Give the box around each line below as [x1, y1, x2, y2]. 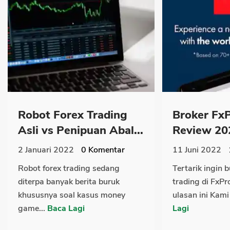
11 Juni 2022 [172, 144, 221, 156]
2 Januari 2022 [18, 144, 74, 156]
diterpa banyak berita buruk [18, 176, 120, 188]
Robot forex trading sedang [18, 163, 120, 175]
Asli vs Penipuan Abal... [18, 123, 143, 139]
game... [18, 203, 47, 215]
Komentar [86, 144, 125, 156]
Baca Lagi [47, 203, 85, 215]
